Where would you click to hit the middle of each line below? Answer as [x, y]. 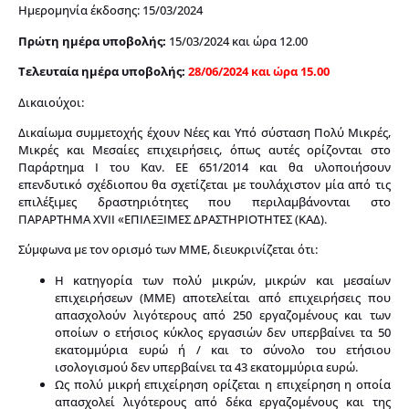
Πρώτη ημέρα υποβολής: [92, 41]
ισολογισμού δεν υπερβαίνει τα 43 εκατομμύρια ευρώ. [206, 367]
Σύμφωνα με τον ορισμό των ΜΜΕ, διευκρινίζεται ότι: [168, 250]
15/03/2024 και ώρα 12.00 [237, 41]
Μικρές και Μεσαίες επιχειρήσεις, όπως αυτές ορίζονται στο [204, 149]
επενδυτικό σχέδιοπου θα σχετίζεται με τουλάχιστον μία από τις [204, 184]
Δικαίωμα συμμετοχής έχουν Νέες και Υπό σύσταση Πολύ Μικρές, [204, 132]
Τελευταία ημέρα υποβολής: [102, 72]
